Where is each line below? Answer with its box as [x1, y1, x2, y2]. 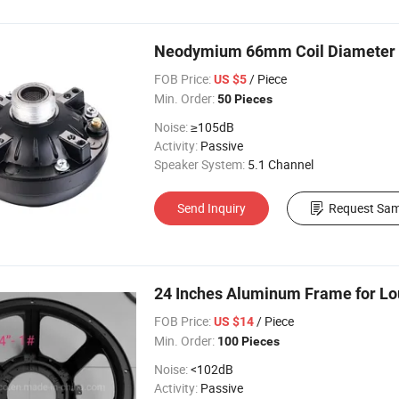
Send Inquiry [177, 199, 246, 216]
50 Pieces [217, 92, 273, 106]
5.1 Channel [248, 156, 313, 173]
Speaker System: [154, 156, 245, 173]
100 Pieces [217, 334, 280, 348]
